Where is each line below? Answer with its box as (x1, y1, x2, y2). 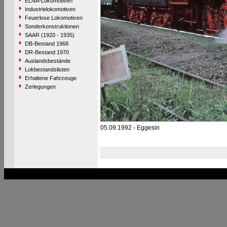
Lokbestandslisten (24, 66, 69, 72)
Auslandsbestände (24, 58, 70, 64)
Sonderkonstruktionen (24, 23, 79, 29)
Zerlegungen (24, 84, 56, 90)
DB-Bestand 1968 (24, 41, 68, 47)
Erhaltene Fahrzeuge (24, 75, 77, 81)
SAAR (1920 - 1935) (24, 32, 74, 38)
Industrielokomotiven (24, 6, 75, 12)
